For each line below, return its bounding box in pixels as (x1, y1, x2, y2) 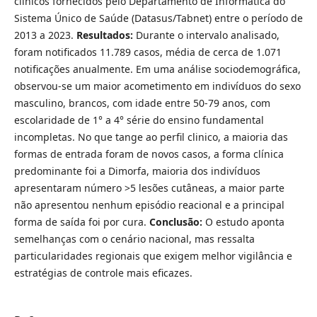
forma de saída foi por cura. (13, 214, 149, 229)
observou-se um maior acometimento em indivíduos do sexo (13, 79, 301, 93)
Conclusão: (149, 214, 202, 229)
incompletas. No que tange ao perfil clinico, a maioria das (13, 129, 288, 144)
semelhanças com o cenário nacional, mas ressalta (13, 231, 255, 246)
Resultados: (76, 28, 136, 42)
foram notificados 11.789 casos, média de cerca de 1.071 (13, 45, 282, 59)
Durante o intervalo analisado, (135, 28, 279, 42)
